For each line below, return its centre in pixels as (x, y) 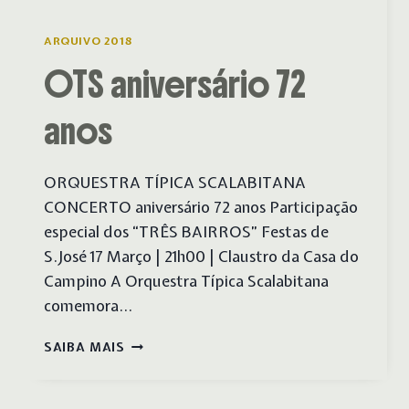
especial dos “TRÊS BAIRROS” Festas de (186, 232)
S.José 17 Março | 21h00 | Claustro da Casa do (201, 257)
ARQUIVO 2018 (89, 42)
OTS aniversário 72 (175, 85)
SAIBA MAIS (84, 347)
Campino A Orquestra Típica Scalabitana (186, 281)
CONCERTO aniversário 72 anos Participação (201, 207)
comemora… (88, 306)
